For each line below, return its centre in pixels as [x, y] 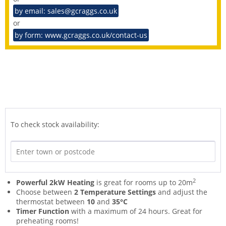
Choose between [45, 192]
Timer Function [43, 211]
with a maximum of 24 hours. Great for [136, 211]
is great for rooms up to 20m [144, 183]
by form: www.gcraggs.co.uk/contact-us [81, 35]
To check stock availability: [55, 125]
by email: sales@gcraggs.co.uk [66, 11]
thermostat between [51, 202]
